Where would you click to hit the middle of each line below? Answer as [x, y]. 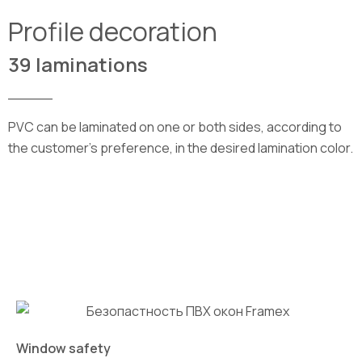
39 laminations [78, 64]
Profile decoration [113, 32]
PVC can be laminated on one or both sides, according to [175, 127]
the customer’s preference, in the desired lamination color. [181, 148]
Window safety [63, 348]
